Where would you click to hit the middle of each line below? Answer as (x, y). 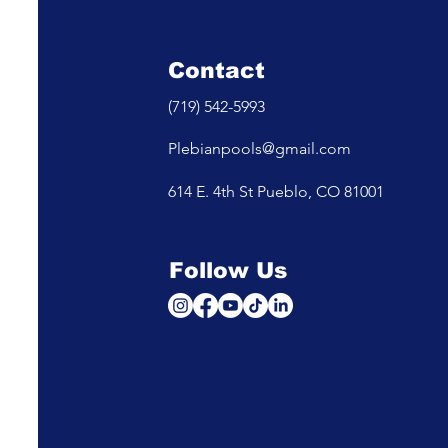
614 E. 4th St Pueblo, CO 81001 (275, 191)
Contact (216, 70)
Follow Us (227, 270)
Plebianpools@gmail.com (259, 148)
